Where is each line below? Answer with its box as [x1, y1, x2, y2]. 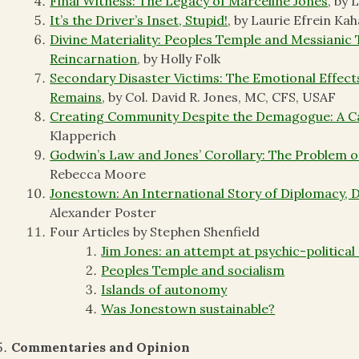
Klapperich [50, 127, 117, 144]
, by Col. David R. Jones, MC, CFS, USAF [102, 89, 337, 106]
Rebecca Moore [50, 166, 147, 183]
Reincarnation [50, 50, 138, 67]
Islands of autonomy [101, 281, 228, 298]
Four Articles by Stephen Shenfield [50, 224, 260, 240]
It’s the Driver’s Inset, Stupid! [50, 12, 228, 29]
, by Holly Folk [137, 50, 221, 67]
